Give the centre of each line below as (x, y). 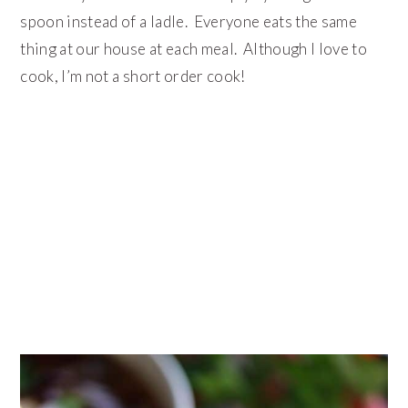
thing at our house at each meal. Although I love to (194, 48)
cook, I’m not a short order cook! (133, 76)
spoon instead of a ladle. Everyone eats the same (189, 21)
